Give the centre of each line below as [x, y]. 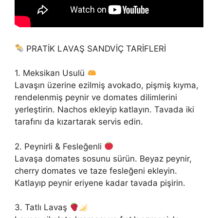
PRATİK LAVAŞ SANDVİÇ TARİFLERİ [95, 48]
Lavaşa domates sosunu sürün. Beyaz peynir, [103, 158]
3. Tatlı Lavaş [42, 208]
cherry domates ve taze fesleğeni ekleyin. [96, 171]
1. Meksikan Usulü [51, 73]
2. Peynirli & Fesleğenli [59, 146]
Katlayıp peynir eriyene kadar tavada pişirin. [100, 183]
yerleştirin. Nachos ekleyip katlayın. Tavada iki [104, 110]
